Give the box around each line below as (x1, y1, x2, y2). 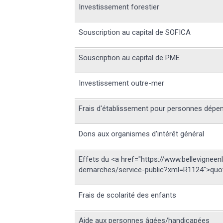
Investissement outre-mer (79, 79, 165, 88)
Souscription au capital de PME (79, 53, 180, 63)
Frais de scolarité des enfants (79, 191, 177, 200)
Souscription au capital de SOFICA (79, 28, 191, 37)
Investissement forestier (79, 2, 160, 12)
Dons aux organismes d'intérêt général (79, 129, 205, 139)
